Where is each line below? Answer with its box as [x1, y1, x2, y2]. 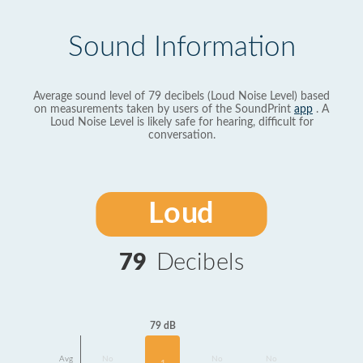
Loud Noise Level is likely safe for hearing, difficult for [49, 117, 314, 128]
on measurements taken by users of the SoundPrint [34, 104, 294, 115]
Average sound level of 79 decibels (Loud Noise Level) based [33, 91, 330, 102]
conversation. [147, 130, 216, 141]
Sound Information [67, 33, 296, 62]
